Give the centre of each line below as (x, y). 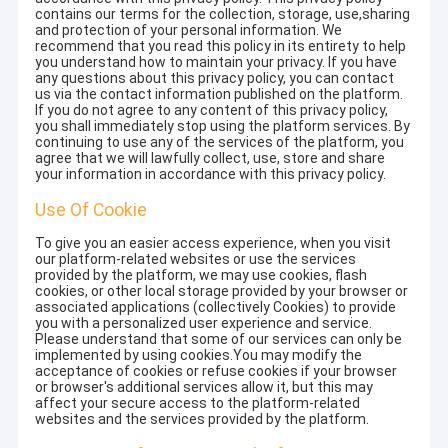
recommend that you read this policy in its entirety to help (221, 46)
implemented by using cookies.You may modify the (199, 355)
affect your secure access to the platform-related (198, 403)
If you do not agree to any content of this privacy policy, (212, 110)
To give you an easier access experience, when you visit (213, 243)
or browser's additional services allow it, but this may (204, 387)
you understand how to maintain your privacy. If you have (216, 62)
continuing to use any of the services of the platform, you (220, 142)
